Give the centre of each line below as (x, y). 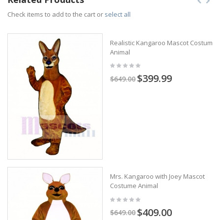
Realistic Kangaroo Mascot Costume (163, 42)
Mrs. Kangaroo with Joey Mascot (157, 177)
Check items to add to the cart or (56, 14)
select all (118, 14)
